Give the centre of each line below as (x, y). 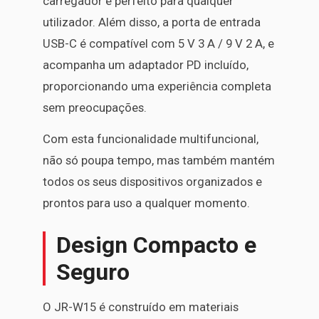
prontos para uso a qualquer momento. (146, 203)
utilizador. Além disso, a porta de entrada (152, 22)
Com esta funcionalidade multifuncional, (151, 138)
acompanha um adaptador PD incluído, (146, 64)
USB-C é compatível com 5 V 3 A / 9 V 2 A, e (158, 43)
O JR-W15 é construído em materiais (141, 307)
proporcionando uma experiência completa (157, 86)
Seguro (93, 272)
